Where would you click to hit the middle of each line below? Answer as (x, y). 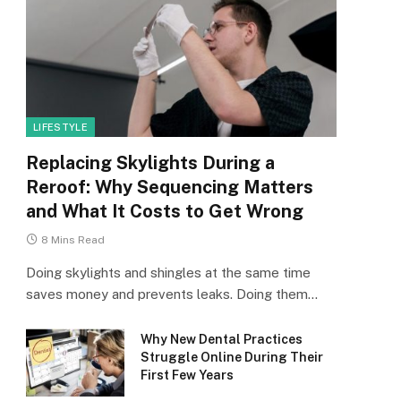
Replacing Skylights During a (150, 163)
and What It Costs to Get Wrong (165, 212)
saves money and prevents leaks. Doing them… (172, 294)
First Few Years (187, 375)
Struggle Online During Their (232, 358)
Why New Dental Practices (222, 340)
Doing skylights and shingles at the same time (168, 273)
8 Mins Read (73, 240)
